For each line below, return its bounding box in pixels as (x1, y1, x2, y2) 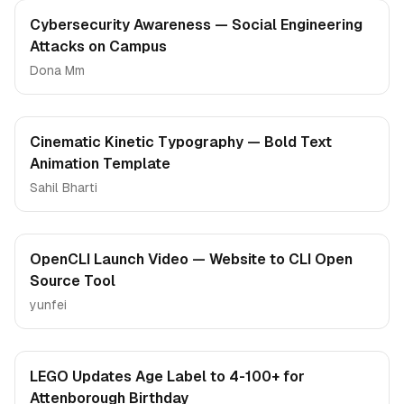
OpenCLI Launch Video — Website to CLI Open (30, 251, 353, 268)
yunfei (30, 298, 67, 312)
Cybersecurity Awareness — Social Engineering (30, 16, 363, 33)
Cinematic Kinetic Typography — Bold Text (30, 133, 332, 151)
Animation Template (30, 155, 170, 172)
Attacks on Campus (30, 38, 167, 55)
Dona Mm (30, 63, 85, 78)
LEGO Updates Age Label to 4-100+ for (30, 368, 305, 385)
